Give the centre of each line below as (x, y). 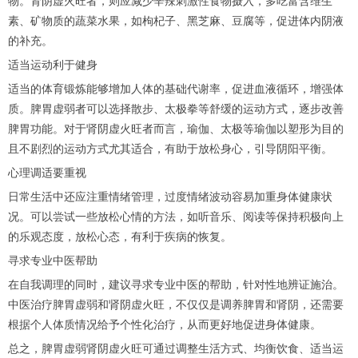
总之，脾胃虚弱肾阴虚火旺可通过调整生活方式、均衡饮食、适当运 (176, 348)
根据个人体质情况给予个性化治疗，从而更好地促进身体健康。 (165, 324)
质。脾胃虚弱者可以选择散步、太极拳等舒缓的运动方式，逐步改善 (176, 109)
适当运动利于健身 (53, 65)
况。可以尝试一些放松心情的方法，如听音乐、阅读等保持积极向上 (176, 217)
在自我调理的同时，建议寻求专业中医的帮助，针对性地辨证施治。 (176, 284)
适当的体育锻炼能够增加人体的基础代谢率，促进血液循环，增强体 (176, 89)
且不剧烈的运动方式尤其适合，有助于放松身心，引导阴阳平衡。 (170, 149)
